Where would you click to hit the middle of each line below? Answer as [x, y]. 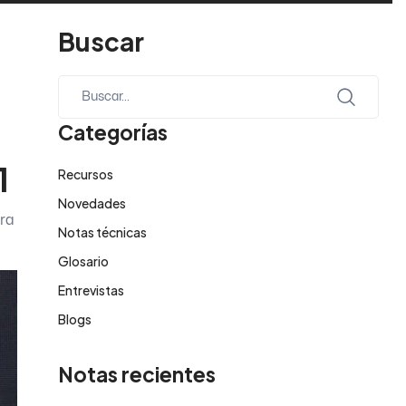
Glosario [84, 261]
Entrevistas [92, 290]
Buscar [101, 42]
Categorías [113, 133]
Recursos [86, 174]
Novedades [92, 203]
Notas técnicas [103, 232]
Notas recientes [137, 375]
